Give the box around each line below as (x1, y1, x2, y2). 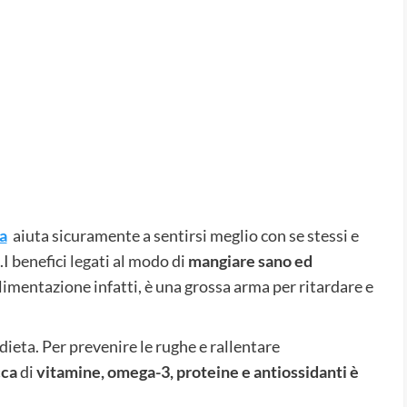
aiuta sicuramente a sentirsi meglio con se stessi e (6, 224, 359, 245)
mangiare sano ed (187, 250, 313, 271)
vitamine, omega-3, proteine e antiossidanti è (33, 361, 359, 382)
